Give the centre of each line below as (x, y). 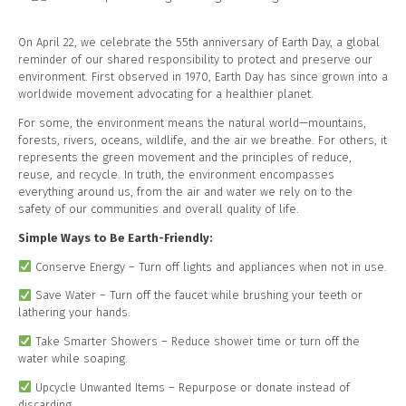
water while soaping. (73, 359)
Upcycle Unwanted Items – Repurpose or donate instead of (190, 387)
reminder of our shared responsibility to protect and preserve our (195, 60)
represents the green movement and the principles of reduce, (185, 157)
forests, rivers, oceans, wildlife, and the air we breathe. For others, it (203, 140)
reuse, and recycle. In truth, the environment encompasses (176, 174)
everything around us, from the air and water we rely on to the (185, 191)
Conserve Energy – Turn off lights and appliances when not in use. (209, 266)
